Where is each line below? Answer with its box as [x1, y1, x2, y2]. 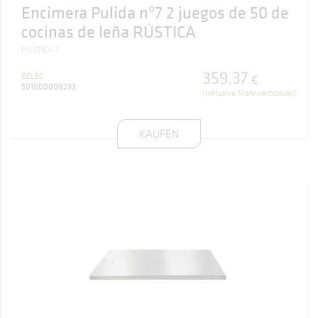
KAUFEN [139, 126, 179, 141]
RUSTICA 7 [21, 44, 58, 55]
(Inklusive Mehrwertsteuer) [202, 87, 297, 98]
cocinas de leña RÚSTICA [21, 20, 196, 43]
